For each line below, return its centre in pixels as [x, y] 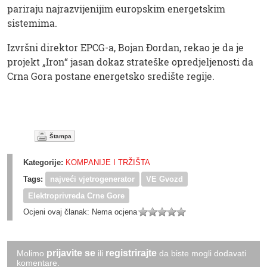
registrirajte [131, 253]
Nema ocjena [114, 212]
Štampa [60, 136]
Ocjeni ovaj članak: [58, 212]
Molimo [32, 254]
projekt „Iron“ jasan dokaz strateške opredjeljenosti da [130, 62]
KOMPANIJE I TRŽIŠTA [108, 163]
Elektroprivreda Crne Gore [76, 196]
